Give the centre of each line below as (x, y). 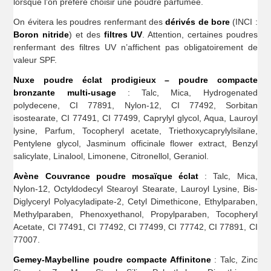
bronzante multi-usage (65, 92)
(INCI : (243, 22)
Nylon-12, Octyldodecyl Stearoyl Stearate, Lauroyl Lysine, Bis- (135, 188)
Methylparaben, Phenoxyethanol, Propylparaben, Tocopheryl (135, 214)
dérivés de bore (198, 22)
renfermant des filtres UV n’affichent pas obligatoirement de (135, 47)
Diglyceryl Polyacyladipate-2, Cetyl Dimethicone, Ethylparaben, (135, 201)
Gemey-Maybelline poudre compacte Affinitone (112, 259)
